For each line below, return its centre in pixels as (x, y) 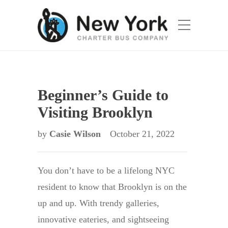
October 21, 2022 (142, 134)
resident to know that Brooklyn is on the (112, 187)
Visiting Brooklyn (95, 112)
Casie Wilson (76, 134)
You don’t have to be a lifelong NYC (106, 170)
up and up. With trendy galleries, (98, 203)
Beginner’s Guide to (103, 95)
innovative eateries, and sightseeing (103, 219)
